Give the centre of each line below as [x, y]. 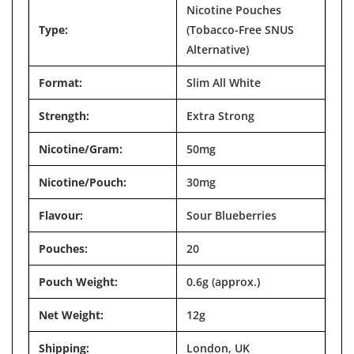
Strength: [64, 116]
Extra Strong [220, 116]
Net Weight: [71, 315]
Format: [60, 83]
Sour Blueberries [232, 215]
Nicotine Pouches [234, 10]
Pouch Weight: [78, 282]
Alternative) [218, 49]
